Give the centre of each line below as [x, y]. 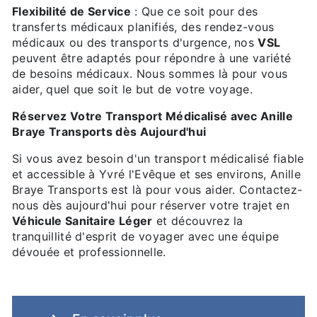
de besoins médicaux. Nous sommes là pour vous [150, 74]
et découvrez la [198, 221]
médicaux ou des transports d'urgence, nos [135, 43]
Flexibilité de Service [72, 12]
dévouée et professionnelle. [89, 252]
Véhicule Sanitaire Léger [82, 221]
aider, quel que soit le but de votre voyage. [133, 90]
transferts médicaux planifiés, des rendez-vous [143, 27]
